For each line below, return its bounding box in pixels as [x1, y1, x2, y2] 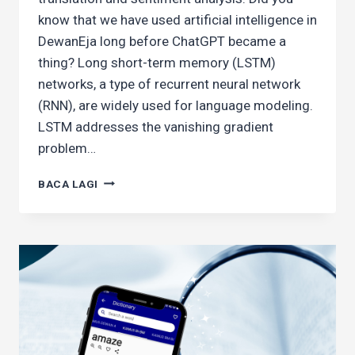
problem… [38, 139, 96, 156]
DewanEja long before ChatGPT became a [38, 32, 286, 49]
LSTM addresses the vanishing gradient [38, 118, 273, 135]
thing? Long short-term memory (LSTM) [38, 54, 276, 71]
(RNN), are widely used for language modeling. [38, 97, 313, 113]
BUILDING [97, 173, 151, 186]
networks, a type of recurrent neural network [38, 75, 300, 92]
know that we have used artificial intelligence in [38, 11, 317, 28]
